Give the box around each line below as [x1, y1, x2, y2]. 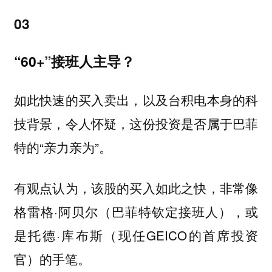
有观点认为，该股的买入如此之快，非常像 [13, 178, 259, 197]
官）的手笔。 [13, 249, 90, 268]
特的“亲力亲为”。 [13, 138, 112, 157]
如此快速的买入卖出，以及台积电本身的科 [13, 90, 259, 109]
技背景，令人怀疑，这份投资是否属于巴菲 [13, 114, 259, 133]
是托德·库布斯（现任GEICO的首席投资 [13, 225, 259, 244]
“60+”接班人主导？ [13, 50, 135, 71]
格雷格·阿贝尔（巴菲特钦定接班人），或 [13, 202, 259, 220]
